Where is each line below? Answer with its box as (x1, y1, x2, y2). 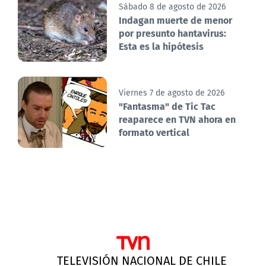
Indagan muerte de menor (119, 12, 232, 28)
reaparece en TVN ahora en (119, 112, 236, 127)
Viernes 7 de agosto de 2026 (119, 87, 224, 99)
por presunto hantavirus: (119, 26, 226, 41)
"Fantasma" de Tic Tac (119, 99, 216, 114)
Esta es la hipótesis (119, 39, 204, 54)
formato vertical (119, 125, 189, 140)
